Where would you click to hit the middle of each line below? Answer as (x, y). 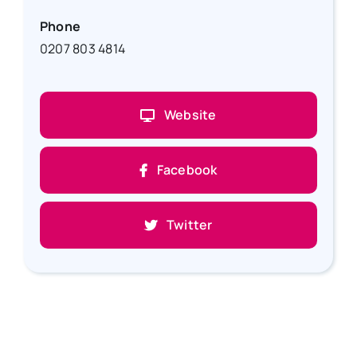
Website (190, 115)
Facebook (187, 170)
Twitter (189, 225)
